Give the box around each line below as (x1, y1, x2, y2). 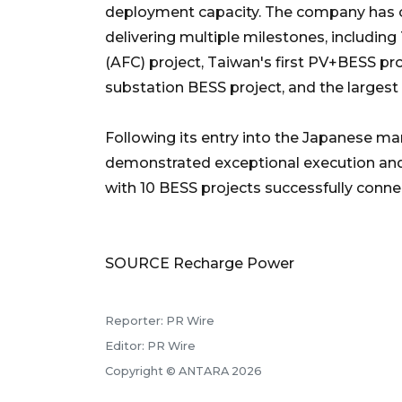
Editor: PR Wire (105, 338, 196, 353)
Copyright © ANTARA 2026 (105, 363, 262, 378)
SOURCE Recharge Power (105, 254, 294, 272)
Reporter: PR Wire (105, 313, 214, 328)
